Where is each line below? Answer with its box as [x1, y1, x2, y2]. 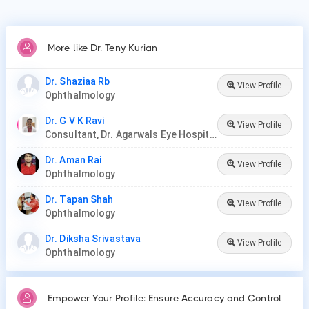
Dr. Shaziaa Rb [45, 76, 110, 87]
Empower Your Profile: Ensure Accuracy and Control [48, 292, 281, 303]
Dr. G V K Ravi [45, 115, 105, 126]
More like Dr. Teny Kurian [48, 42, 158, 53]
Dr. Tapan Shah [45, 194, 114, 205]
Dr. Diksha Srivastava [45, 233, 141, 244]
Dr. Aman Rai [45, 154, 102, 166]
